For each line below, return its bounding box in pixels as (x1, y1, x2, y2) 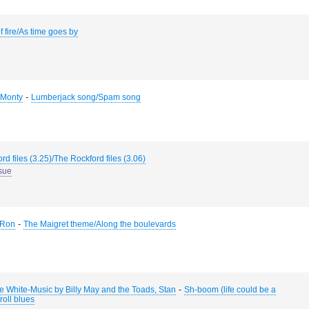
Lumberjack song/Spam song (31, 92, 141, 102)
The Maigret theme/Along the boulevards (23, 219, 176, 229)
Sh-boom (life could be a (184, 285, 276, 295)
